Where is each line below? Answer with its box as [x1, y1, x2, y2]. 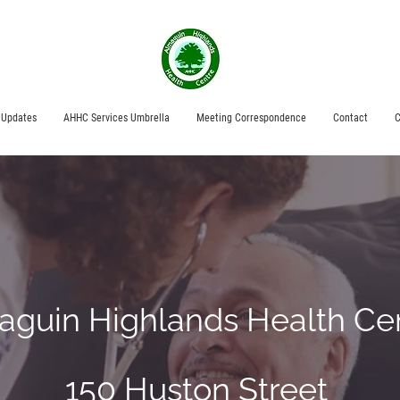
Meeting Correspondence [196, 112, 306, 124]
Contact [333, 112, 368, 124]
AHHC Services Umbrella [63, 112, 170, 124]
